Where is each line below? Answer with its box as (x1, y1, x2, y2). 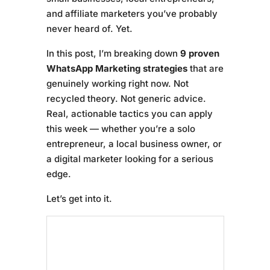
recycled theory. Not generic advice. (46, 93, 206, 104)
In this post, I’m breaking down (46, 48, 180, 59)
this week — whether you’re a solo (46, 123, 195, 134)
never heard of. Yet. (46, 23, 133, 34)
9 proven (180, 48, 219, 59)
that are (187, 63, 224, 74)
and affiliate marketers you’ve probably (46, 8, 218, 19)
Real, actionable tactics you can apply (46, 108, 213, 119)
